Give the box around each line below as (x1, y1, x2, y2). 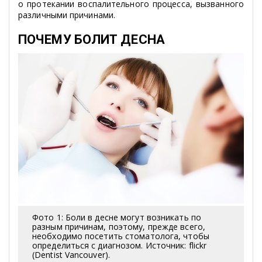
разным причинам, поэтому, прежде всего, (32, 221, 205, 233)
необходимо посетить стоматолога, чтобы (32, 230, 209, 242)
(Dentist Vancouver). (32, 249, 110, 261)
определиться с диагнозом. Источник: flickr (32, 240, 207, 251)
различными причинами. (18, 9, 116, 20)
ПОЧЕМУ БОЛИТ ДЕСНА (18, 32, 165, 47)
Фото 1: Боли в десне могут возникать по (32, 212, 201, 223)
